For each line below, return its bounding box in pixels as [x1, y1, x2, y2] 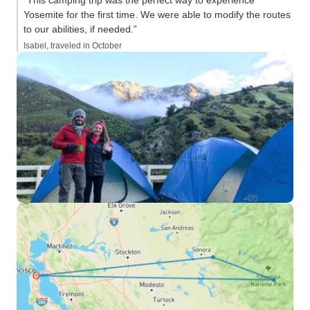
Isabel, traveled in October [24, 41, 122, 51]
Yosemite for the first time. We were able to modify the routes [24, 9, 291, 20]
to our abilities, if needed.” [24, 24, 137, 35]
